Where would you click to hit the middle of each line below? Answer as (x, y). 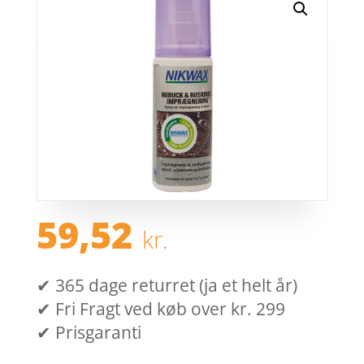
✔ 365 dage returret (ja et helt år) (167, 286)
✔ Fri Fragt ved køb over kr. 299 (160, 309)
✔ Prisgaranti (89, 333)
